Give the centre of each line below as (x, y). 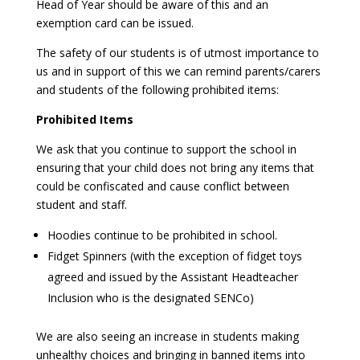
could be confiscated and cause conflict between (162, 186)
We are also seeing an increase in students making (167, 336)
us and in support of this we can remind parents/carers (178, 71)
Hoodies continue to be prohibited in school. (162, 235)
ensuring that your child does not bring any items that (175, 168)
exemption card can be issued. (115, 23)
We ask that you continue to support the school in (166, 149)
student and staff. (81, 205)
